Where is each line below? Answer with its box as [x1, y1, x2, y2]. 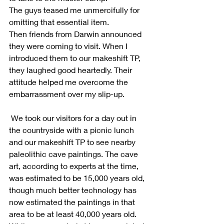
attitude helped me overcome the [9, 76, 130, 86]
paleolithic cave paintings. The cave [9, 148, 140, 158]
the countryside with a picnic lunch [9, 124, 136, 134]
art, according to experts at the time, [9, 160, 140, 170]
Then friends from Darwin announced [9, 28, 143, 38]
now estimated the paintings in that [9, 196, 137, 206]
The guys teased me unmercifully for [9, 4, 141, 14]
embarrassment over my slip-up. [9, 88, 124, 98]
